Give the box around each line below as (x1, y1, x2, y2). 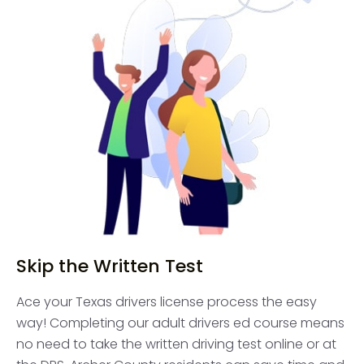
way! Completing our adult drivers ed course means (16, 313, 344, 332)
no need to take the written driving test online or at (16, 334, 336, 353)
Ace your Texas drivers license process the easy (16, 292, 317, 311)
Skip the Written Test (16, 253, 203, 279)
